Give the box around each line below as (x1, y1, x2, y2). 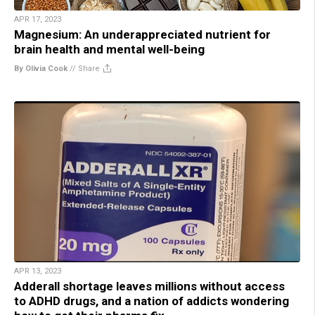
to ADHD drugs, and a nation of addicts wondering (14, 293, 289, 308)
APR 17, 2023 (14, 14, 61, 24)
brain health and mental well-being (14, 41, 205, 56)
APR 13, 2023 (14, 266, 61, 276)
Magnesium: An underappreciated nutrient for (14, 27, 271, 41)
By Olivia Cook (14, 63, 67, 73)
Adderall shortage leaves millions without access (14, 278, 285, 293)
